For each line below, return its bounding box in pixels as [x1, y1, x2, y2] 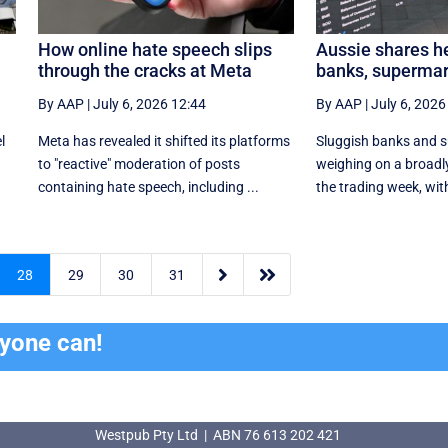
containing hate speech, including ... [37, 178, 259, 195]
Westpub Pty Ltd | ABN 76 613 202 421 [94, 427, 341, 443]
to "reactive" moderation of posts [37, 155, 240, 172]
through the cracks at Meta [37, 59, 252, 81]
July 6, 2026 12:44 [92, 95, 206, 112]
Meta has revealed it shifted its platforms [37, 132, 290, 149]
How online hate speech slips [37, 38, 272, 60]
